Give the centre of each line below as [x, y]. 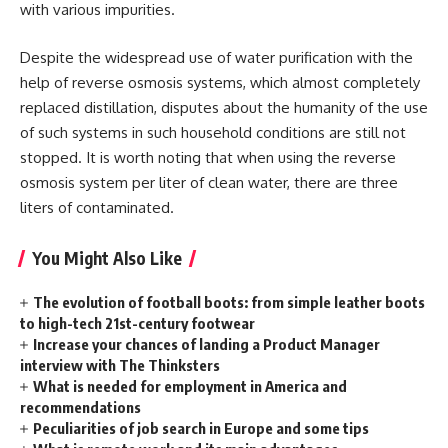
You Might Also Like [107, 257]
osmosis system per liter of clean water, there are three [209, 182]
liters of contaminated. [97, 207]
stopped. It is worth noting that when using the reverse [208, 157]
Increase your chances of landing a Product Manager [207, 343]
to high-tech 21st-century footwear [137, 322]
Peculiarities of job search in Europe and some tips [201, 427]
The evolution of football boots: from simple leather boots [229, 301]
